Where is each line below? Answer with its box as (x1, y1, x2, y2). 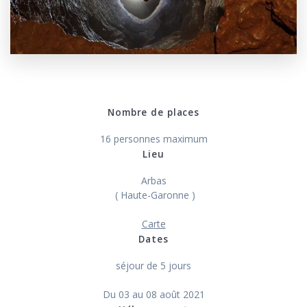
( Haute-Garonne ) (112, 188, 195, 201)
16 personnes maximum (99, 132, 208, 145)
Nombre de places (108, 106, 199, 119)
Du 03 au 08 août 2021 (102, 287, 205, 301)
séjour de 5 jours (116, 258, 191, 272)
